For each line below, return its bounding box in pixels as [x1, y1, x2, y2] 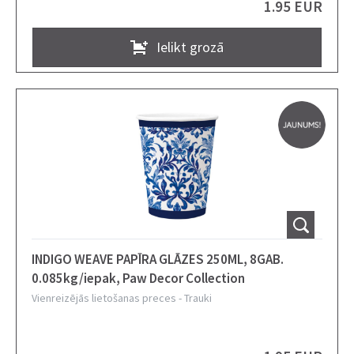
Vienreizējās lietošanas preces [32, 291, 176, 305]
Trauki [184, 291, 212, 305]
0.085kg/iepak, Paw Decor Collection [32, 269, 245, 287]
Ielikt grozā [156, 37, 224, 56]
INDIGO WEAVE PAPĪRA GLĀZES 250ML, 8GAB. [32, 250, 284, 268]
